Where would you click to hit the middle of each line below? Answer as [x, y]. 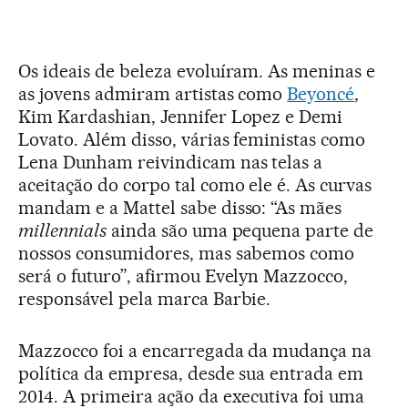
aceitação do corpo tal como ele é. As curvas [195, 185]
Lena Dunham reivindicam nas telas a [171, 162]
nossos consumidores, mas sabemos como [187, 253]
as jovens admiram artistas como [153, 94]
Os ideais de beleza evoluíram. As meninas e [197, 71]
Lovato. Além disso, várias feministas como [192, 139]
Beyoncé [321, 94]
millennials [62, 230]
